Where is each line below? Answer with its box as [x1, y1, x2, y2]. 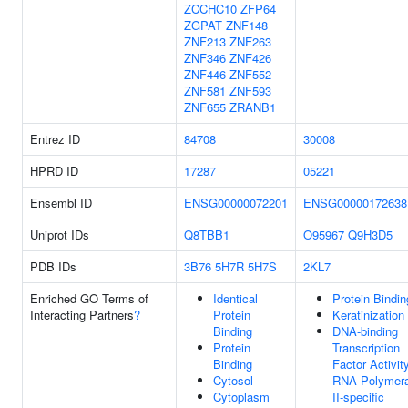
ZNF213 [184, 33, 226, 50]
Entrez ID [30, 130, 80, 148]
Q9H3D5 [348, 226, 393, 243]
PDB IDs [30, 258, 76, 275]
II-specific [332, 388, 384, 405]
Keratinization [332, 306, 404, 323]
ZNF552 [229, 66, 271, 83]
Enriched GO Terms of [30, 290, 148, 307]
